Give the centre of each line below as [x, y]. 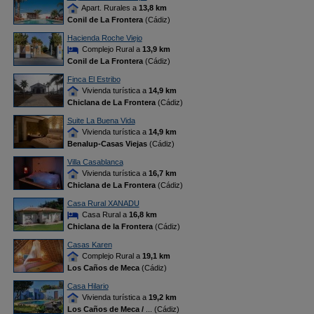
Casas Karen [89, 245]
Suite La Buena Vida [101, 121]
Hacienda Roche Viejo [104, 38]
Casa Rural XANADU [103, 203]
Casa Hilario [88, 286]
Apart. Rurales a [109, 8]
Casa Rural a [104, 214]
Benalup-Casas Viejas [107, 144]
